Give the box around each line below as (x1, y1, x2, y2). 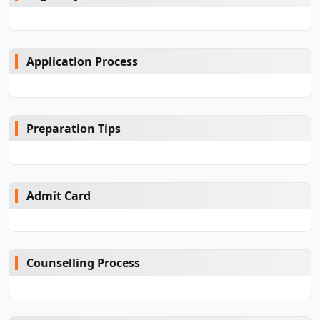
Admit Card (26, 188, 91, 204)
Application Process (26, 54, 138, 69)
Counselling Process (26, 255, 140, 271)
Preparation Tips (26, 121, 121, 136)
